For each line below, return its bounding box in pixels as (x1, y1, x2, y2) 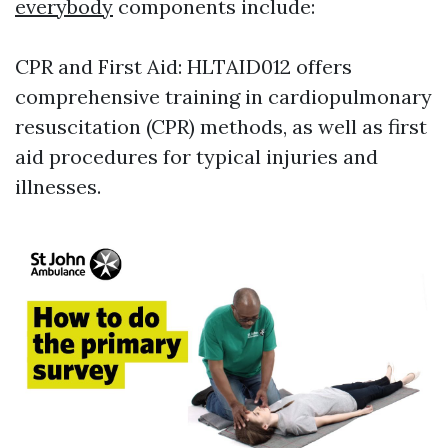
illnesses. (15, 174, 101, 200)
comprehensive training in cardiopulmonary (15, 84, 432, 110)
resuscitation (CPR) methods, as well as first (15, 114, 427, 140)
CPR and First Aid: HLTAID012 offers (15, 54, 352, 80)
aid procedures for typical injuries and (15, 144, 378, 170)
